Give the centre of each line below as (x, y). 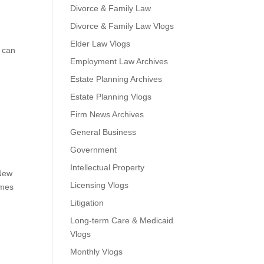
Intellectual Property (108, 167)
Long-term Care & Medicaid (122, 220)
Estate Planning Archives (116, 79)
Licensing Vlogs (100, 185)
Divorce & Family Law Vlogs (122, 26)
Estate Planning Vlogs (111, 97)
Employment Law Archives (119, 61)
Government (94, 150)
